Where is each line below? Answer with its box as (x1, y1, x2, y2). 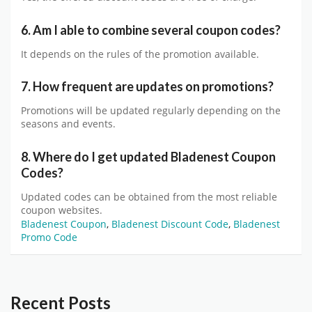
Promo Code (21, 230, 77, 244)
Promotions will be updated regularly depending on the (21, 104, 281, 118)
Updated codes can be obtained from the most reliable (21, 190, 277, 203)
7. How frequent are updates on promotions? (21, 79, 274, 95)
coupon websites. (21, 203, 102, 217)
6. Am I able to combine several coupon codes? (21, 22, 281, 38)
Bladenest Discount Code (111, 217, 228, 231)
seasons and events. (21, 118, 116, 131)
